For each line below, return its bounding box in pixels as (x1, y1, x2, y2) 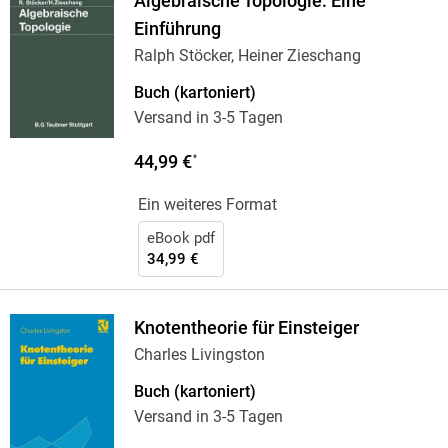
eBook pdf (146, 229, 215, 248)
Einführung (133, 19, 221, 40)
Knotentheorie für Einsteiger (133, 318, 359, 339)
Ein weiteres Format (137, 195, 277, 215)
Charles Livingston (133, 345, 265, 365)
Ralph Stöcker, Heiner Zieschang (133, 46, 361, 66)
